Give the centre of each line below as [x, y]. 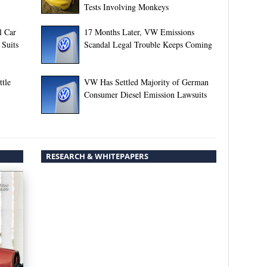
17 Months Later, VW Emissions [139, 32]
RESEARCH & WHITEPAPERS [97, 156]
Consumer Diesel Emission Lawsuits [145, 94]
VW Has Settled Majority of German [146, 82]
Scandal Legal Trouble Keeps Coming [148, 44]
